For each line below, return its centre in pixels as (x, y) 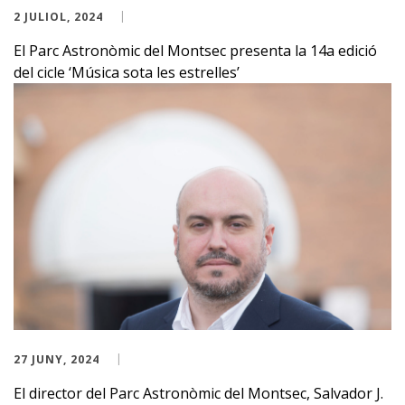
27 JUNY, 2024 (57, 359)
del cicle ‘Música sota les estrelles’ (127, 72)
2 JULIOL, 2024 (58, 16)
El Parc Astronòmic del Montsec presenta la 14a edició (195, 50)
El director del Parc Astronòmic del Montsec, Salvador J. (198, 393)
